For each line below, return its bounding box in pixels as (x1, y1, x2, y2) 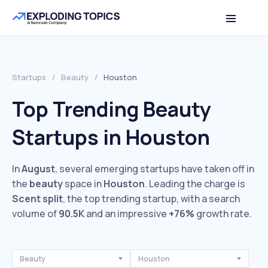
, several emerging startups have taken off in (55, 162, 254, 175)
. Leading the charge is (145, 177, 245, 190)
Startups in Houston (12, 123, 210, 151)
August (22, 162, 55, 175)
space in (63, 177, 103, 190)
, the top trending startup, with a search (63, 192, 240, 205)
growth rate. (194, 207, 252, 220)
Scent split (12, 192, 63, 205)
